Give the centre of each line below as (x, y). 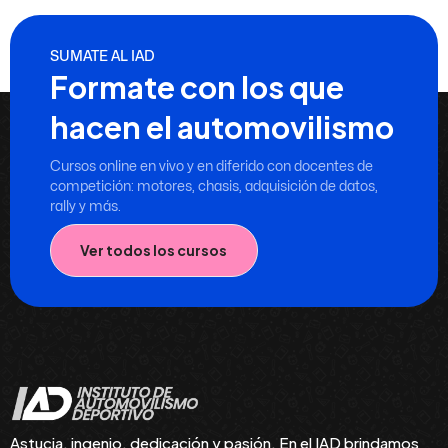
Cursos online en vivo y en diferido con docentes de (211, 166)
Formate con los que (197, 86)
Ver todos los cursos (154, 250)
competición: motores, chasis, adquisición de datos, (214, 186)
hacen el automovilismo (222, 126)
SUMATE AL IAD (102, 55)
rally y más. (85, 206)
